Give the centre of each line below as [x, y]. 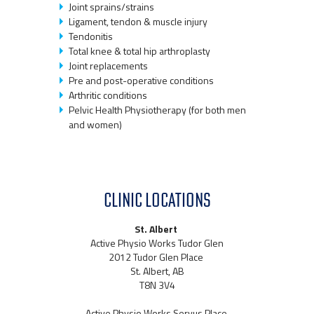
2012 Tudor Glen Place [157, 257]
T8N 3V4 [157, 285]
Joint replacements [108, 66]
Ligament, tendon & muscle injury [138, 22]
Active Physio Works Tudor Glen [157, 243]
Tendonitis [90, 36]
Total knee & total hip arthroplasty [139, 51]
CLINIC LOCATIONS [157, 200]
